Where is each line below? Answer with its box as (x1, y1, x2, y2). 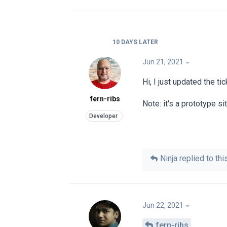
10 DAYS (112, 38, 137, 46)
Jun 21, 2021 (142, 57, 183, 66)
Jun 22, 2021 (142, 201, 183, 210)
